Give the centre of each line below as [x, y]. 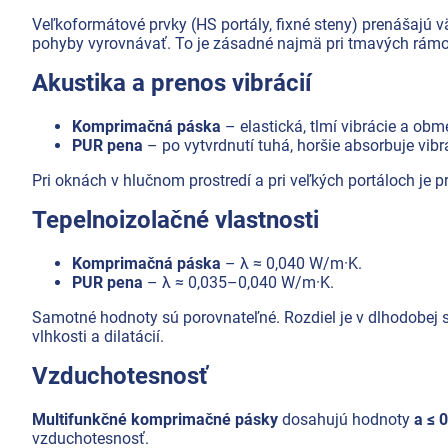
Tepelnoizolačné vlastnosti [175, 219]
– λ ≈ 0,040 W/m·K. [291, 263]
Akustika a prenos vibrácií [172, 82]
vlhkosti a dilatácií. [98, 336]
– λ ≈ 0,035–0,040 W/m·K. [238, 282]
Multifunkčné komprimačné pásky [155, 419]
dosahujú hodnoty [346, 419]
